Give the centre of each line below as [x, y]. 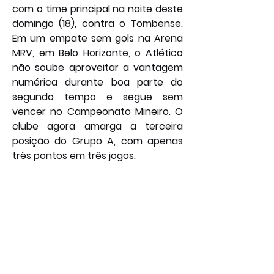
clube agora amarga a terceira [98, 127]
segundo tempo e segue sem [98, 97]
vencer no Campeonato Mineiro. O [98, 112]
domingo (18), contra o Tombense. [98, 24]
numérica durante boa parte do [98, 83]
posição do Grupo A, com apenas [98, 141]
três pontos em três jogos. [74, 156]
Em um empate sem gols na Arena [98, 39]
